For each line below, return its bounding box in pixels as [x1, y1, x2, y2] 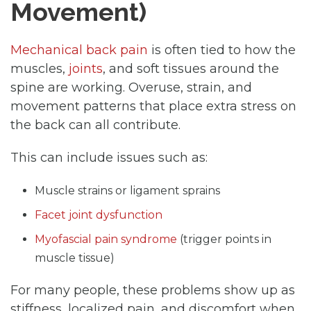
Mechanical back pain [10, 42, 148, 58]
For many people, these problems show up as [10, 282, 295, 298]
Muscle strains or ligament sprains [35, 183, 220, 197]
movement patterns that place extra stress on [10, 98, 296, 114]
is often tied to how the [148, 42, 296, 58]
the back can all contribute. [10, 117, 180, 133]
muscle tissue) [35, 251, 115, 264]
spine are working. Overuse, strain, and [10, 79, 252, 95]
